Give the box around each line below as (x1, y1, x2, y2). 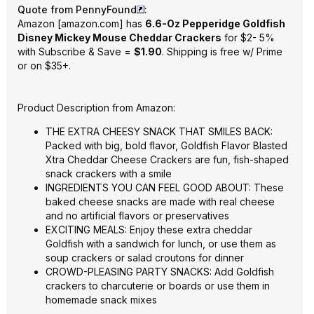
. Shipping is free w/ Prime (162, 46, 282, 57)
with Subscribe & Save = (18, 46, 134, 57)
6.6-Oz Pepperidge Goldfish (145, 18, 285, 29)
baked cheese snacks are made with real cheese (46, 196, 275, 207)
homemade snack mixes (46, 294, 157, 306)
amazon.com (61, 18, 119, 29)
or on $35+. (18, 60, 71, 71)
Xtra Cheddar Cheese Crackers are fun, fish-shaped (46, 153, 289, 165)
